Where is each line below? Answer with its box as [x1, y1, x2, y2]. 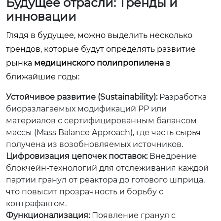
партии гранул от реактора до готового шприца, [6, 175, 205, 184]
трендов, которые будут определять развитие [6, 44, 196, 54]
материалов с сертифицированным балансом [6, 115, 197, 125]
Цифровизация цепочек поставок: [6, 151, 147, 161]
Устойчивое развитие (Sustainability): [6, 92, 157, 102]
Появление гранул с [90, 210, 176, 220]
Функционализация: [6, 210, 90, 220]
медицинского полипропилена [34, 58, 164, 68]
